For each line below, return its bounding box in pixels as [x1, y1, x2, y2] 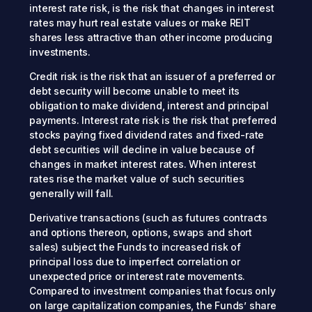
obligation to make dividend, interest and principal [29, 100, 269, 112]
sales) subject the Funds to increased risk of [29, 241, 241, 253]
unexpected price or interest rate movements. [29, 270, 246, 283]
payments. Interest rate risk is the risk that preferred [29, 114, 276, 127]
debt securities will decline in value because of [29, 143, 255, 156]
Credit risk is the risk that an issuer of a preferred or [29, 70, 275, 83]
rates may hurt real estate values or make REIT [29, 17, 251, 29]
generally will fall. [29, 187, 114, 200]
